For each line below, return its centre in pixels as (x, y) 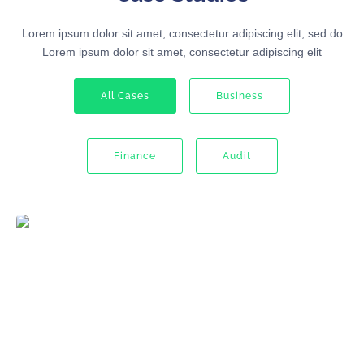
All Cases (125, 96)
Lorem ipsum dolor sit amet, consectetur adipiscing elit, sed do (182, 34)
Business (240, 96)
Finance (134, 156)
